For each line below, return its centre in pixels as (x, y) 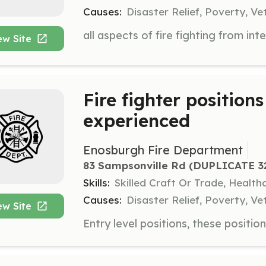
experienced (137, 120)
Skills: (96, 183)
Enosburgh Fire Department (163, 150)
